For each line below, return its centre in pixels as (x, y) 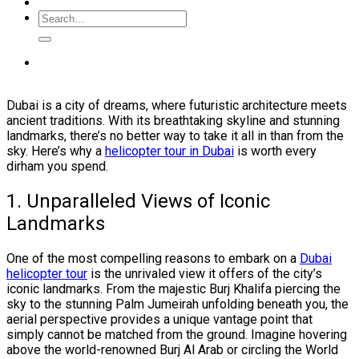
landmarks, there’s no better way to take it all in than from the (175, 135)
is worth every (275, 151)
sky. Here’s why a (56, 151)
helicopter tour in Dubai (169, 151)
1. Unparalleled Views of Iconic (138, 201)
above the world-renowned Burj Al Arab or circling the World (172, 349)
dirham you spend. (57, 166)
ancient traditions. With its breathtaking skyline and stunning (173, 120)
